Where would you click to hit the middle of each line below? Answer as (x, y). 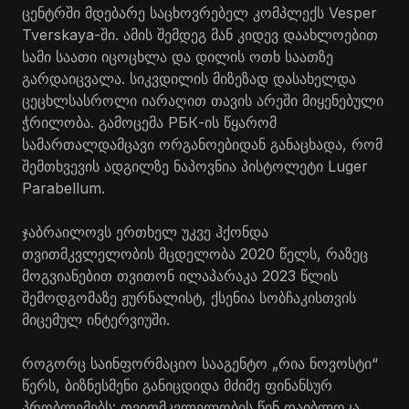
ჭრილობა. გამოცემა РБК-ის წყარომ (149, 122)
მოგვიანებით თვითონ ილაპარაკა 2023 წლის (180, 275)
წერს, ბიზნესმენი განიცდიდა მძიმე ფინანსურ (177, 385)
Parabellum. (63, 188)
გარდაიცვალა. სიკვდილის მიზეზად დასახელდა (189, 78)
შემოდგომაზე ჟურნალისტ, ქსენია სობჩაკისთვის (189, 297)
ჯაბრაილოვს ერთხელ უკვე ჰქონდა (145, 231)
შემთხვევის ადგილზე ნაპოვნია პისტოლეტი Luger (195, 166)
